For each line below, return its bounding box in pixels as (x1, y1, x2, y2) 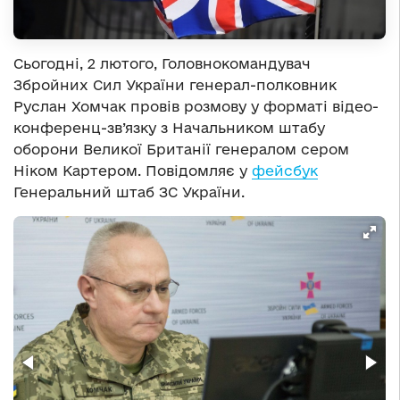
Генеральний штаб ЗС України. (13, 183, 245, 200)
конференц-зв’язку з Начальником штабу (13, 119, 325, 136)
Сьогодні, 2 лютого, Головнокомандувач (13, 54, 311, 71)
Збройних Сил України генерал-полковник (13, 76, 337, 93)
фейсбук (252, 162, 318, 179)
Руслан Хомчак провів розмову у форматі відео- (13, 97, 379, 114)
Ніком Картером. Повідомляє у (13, 162, 252, 179)
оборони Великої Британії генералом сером (13, 140, 349, 157)
